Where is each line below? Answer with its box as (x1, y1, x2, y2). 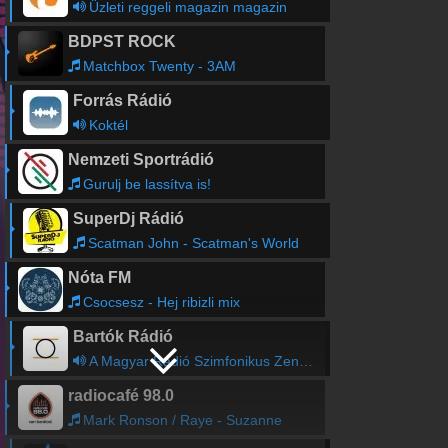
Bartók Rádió (72, 328, 173, 345)
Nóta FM (67, 269, 131, 286)
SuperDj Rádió (72, 210, 184, 227)
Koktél (88, 117, 128, 133)
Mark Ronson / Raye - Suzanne (82, 412, 282, 428)
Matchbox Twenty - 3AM (82, 58, 236, 74)
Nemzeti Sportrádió (67, 151, 214, 168)
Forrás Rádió (72, 92, 172, 109)
